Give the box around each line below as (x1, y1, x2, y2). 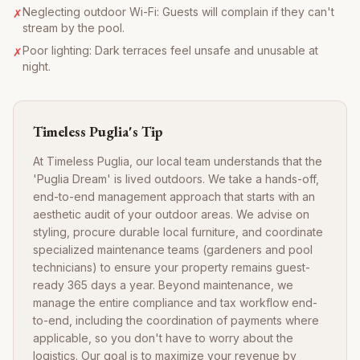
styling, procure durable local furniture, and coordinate (33, 225, 323, 239)
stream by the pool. (22, 21, 125, 35)
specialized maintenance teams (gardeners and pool (33, 243, 313, 257)
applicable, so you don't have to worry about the (33, 331, 293, 346)
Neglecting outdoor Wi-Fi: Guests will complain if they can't (22, 5, 334, 19)
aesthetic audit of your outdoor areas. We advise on (33, 207, 309, 222)
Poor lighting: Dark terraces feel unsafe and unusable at (22, 43, 318, 58)
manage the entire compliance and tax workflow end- (33, 296, 317, 310)
